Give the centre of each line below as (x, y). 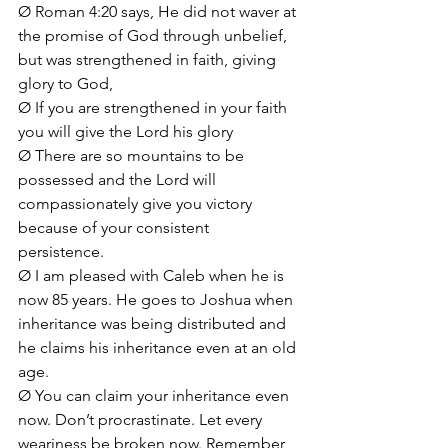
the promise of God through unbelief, (154, 35)
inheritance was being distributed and (154, 323)
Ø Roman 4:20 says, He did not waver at (159, 11)
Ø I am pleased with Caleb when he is (153, 275)
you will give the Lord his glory (125, 131)
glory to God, (67, 83)
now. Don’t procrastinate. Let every (142, 419)
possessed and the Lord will (119, 179)
